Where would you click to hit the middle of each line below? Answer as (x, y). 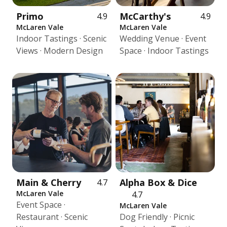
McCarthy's (145, 16)
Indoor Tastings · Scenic (61, 39)
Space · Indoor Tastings (164, 51)
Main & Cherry (49, 182)
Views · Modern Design (60, 51)
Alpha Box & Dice (158, 182)
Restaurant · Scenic (52, 217)
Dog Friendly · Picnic (157, 217)
